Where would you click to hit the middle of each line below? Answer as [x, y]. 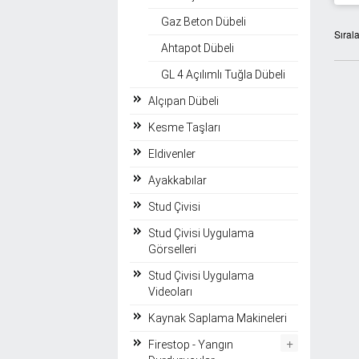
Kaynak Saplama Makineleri [218, 318]
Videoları [170, 291]
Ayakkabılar [177, 180]
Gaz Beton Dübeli [204, 21]
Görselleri [172, 249]
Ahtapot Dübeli [198, 48]
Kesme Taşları [184, 127]
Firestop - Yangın [191, 344]
